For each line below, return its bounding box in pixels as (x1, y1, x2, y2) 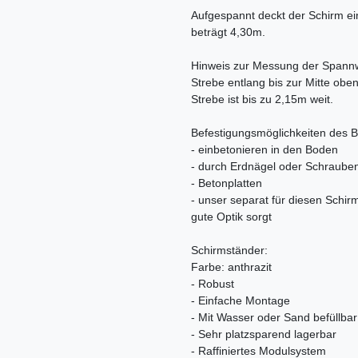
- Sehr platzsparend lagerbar (191, 328, 336, 341)
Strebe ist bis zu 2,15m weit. (191, 93, 333, 106)
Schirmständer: (191, 244, 268, 257)
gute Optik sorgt (191, 210, 272, 224)
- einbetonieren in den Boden (191, 143, 338, 157)
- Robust (191, 277, 234, 291)
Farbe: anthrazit (191, 261, 272, 274)
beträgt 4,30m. (191, 26, 265, 39)
